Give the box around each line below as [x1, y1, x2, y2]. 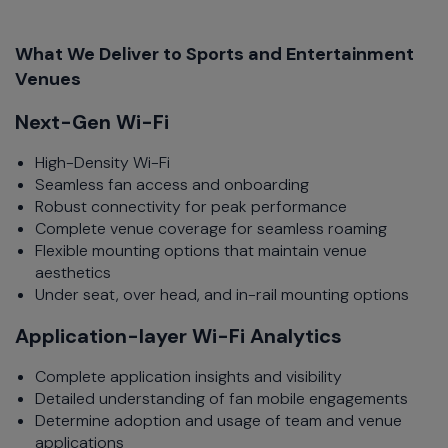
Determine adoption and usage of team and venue [35, 410, 402, 431]
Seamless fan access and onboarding [35, 174, 309, 195]
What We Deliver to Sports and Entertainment [15, 42, 414, 66]
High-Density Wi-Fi [35, 152, 170, 173]
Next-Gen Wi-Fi [15, 109, 169, 135]
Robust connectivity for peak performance [35, 196, 347, 217]
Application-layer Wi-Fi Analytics [15, 323, 342, 349]
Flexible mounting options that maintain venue [35, 240, 367, 261]
